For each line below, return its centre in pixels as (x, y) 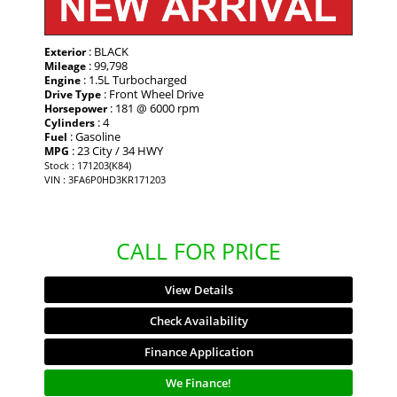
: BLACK (107, 52)
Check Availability (198, 321)
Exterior (65, 52)
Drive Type (73, 95)
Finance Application (198, 352)
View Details (198, 290)
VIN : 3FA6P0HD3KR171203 (105, 180)
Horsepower (76, 109)
